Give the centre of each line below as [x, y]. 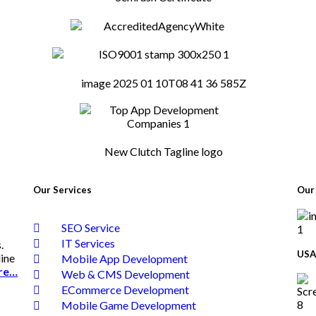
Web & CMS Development [126, 274]
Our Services [63, 190]
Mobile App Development [125, 259]
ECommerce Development [126, 290]
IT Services [89, 243]
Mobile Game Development [129, 305]
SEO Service [91, 228]
